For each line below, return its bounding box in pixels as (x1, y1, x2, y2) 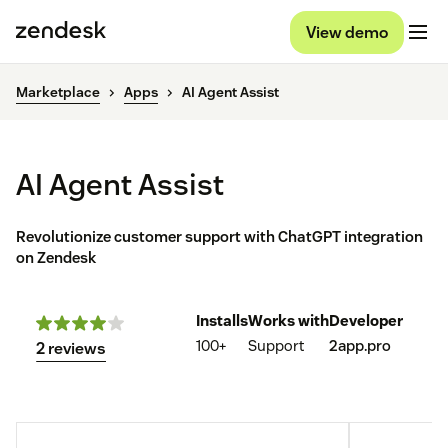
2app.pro (329, 336, 391, 356)
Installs (196, 311, 248, 331)
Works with (248, 311, 329, 331)
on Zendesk (16, 248, 96, 268)
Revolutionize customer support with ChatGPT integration (16, 227, 423, 247)
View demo (306, 21, 388, 43)
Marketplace (16, 83, 100, 102)
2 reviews (36, 338, 106, 360)
